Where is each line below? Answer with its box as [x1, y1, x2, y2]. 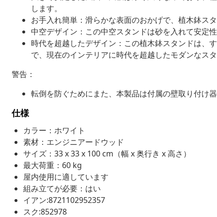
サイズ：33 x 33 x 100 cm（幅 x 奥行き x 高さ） [23, 148, 191, 159]
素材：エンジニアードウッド [23, 136, 124, 147]
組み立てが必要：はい [23, 183, 101, 194]
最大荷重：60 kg [23, 159, 82, 170]
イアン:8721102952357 [23, 194, 105, 205]
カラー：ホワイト [23, 124, 85, 136]
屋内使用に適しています [23, 171, 108, 182]
